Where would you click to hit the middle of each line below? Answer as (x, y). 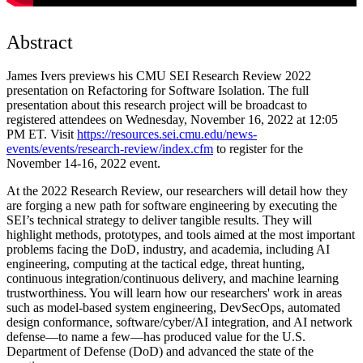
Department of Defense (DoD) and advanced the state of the (160, 351)
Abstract (40, 42)
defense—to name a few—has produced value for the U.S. (156, 336)
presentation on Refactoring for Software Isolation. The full (158, 90)
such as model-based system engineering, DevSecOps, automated (173, 307)
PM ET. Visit (42, 134)
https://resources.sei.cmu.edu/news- (167, 134)
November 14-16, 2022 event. (83, 163)
